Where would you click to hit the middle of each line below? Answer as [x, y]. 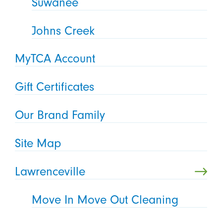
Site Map [38, 143]
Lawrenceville [50, 172]
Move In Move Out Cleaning [105, 199]
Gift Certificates [54, 87]
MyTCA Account [55, 59]
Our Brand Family [60, 115]
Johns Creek [63, 30]
